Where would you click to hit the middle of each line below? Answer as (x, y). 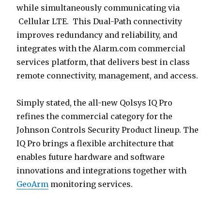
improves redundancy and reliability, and (97, 35)
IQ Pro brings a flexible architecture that (95, 143)
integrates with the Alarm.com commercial (101, 48)
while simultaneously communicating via (98, 8)
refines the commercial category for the (95, 116)
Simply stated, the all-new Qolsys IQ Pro (95, 102)
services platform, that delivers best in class (103, 62)
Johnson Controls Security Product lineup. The (108, 130)
